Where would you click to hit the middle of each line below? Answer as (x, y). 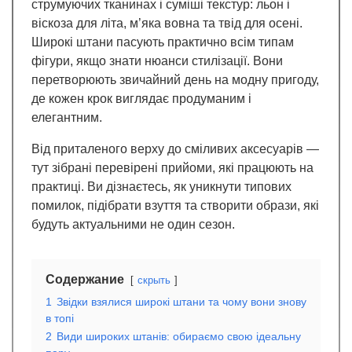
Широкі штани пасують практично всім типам (163, 42)
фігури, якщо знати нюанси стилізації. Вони (157, 61)
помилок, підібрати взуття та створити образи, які (175, 206)
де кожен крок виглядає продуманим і (141, 99)
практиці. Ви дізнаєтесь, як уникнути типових (161, 187)
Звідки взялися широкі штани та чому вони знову (181, 302)
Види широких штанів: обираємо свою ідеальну (179, 337)
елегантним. (67, 118)
